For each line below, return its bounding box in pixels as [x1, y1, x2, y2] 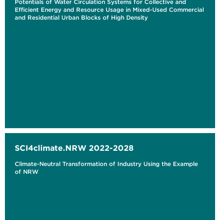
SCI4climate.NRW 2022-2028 [15, 143, 134, 153]
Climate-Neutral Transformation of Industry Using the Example [15, 160, 198, 168]
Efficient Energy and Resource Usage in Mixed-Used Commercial [15, 6, 204, 14]
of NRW [15, 168, 38, 176]
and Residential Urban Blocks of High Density [15, 14, 148, 22]
